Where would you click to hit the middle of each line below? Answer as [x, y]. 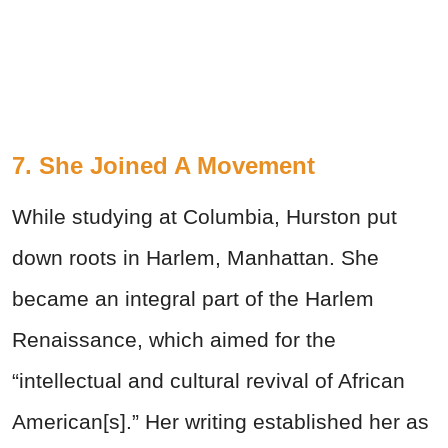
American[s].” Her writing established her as [220, 421]
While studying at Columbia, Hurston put [204, 216]
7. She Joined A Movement [163, 165]
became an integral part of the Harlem [193, 298]
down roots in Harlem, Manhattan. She [195, 257]
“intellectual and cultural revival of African [208, 380]
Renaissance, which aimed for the [174, 339]
